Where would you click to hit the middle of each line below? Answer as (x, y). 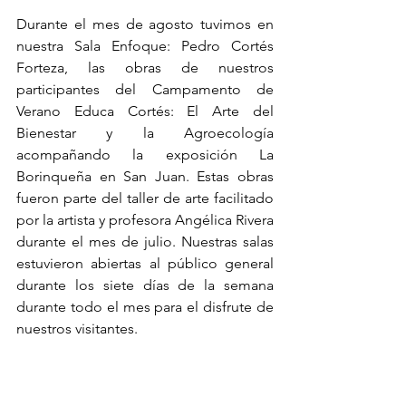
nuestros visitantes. (77, 329)
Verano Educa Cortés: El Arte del (145, 111)
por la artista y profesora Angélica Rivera (145, 220)
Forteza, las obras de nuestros (145, 68)
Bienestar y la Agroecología (145, 133)
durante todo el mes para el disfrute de (145, 307)
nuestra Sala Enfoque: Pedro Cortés (145, 46)
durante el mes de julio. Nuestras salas (145, 242)
